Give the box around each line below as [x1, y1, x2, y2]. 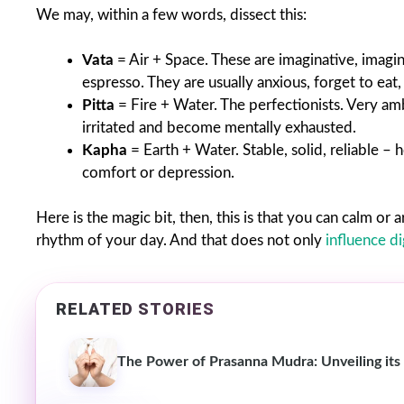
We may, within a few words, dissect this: [36, 6, 307, 23]
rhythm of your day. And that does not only [36, 233, 326, 249]
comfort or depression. [82, 164, 234, 180]
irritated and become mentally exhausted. [82, 119, 356, 135]
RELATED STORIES [56, 299, 215, 319]
